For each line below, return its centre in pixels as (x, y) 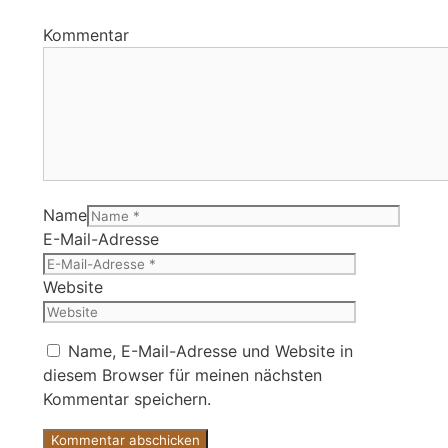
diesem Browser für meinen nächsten (182, 374)
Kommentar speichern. (127, 398)
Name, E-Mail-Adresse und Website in (210, 350)
